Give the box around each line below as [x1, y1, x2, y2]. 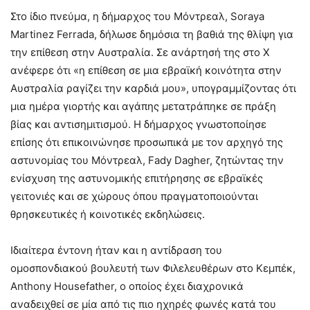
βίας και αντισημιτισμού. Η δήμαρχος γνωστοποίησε [10, 118, 266, 131]
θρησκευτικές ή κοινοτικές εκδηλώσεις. [10, 208, 205, 221]
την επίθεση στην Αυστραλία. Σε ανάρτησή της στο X [10, 46, 270, 59]
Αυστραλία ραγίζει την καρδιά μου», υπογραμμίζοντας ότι [10, 82, 296, 95]
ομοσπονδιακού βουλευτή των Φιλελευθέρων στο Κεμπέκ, [10, 262, 295, 275]
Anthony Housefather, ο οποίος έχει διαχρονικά [10, 280, 244, 293]
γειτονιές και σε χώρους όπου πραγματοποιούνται [10, 190, 258, 203]
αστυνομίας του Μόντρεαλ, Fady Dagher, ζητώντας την [10, 154, 284, 167]
